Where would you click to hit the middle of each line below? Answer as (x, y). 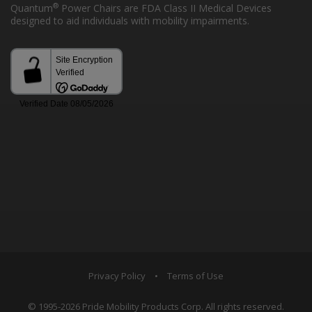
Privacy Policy (117, 275)
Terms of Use (195, 275)
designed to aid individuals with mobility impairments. (130, 20)
